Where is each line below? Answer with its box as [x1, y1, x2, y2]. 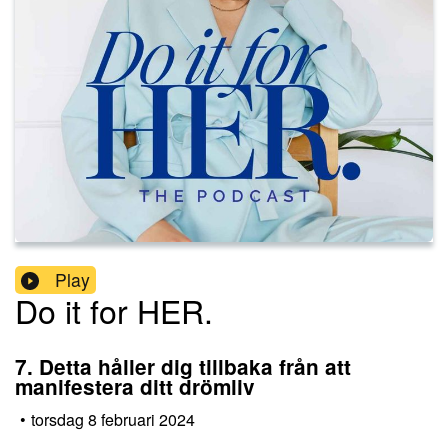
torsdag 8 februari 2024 [31, 407, 195, 431]
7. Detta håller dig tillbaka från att [15, 352, 351, 382]
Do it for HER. [15, 287, 213, 334]
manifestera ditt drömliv [15, 372, 255, 402]
